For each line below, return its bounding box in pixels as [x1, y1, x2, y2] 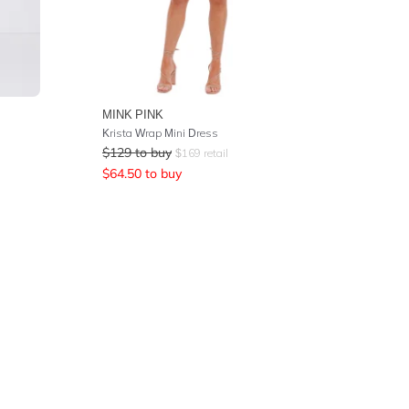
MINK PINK [102, 107, 163, 121]
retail [201, 146, 228, 160]
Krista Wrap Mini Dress [102, 126, 218, 140]
